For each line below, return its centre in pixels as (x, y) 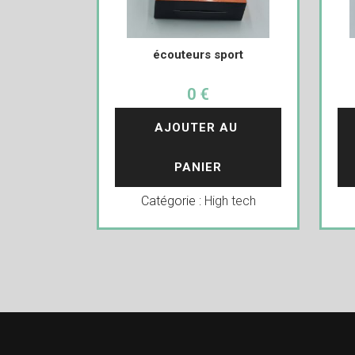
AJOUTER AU (198, 128)
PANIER (198, 167)
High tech (230, 201)
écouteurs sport (198, 55)
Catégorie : (172, 201)
